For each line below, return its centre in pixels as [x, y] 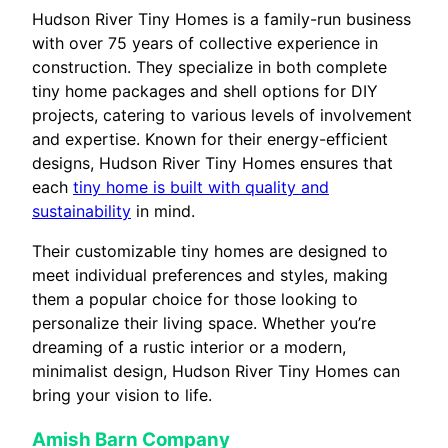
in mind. [163, 211]
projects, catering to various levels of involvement [222, 115]
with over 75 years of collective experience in [205, 43]
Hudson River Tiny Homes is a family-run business [221, 19]
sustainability [81, 211]
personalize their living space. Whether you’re [204, 323]
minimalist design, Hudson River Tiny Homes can [216, 371]
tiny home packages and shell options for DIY [205, 91]
